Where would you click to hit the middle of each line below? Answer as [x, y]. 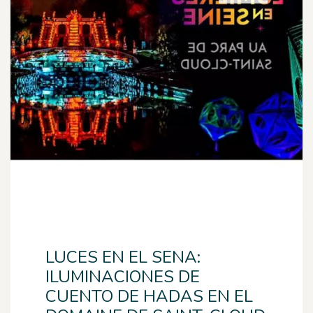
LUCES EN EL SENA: [123, 257]
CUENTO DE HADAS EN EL [149, 296]
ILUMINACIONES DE [123, 277]
